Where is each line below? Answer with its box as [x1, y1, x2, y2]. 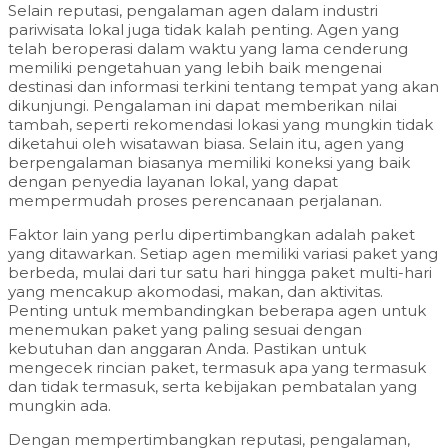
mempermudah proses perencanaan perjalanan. [8, 190, 382, 210]
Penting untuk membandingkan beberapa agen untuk [8, 300, 426, 320]
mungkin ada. [8, 395, 111, 415]
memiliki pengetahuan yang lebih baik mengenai [8, 57, 382, 77]
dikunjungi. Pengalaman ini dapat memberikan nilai [8, 95, 397, 115]
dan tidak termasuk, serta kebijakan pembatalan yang [8, 376, 417, 396]
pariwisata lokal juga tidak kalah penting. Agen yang [8, 19, 399, 39]
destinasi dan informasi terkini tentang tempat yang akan [8, 76, 439, 96]
